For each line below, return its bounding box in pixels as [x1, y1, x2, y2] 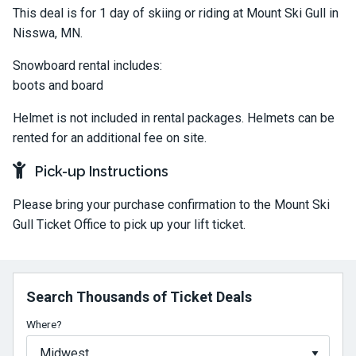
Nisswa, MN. [13, 25, 83, 41]
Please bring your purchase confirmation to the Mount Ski [13, 197, 330, 212]
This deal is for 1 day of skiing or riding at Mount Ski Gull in [13, 6, 339, 21]
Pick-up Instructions [32, 163, 168, 180]
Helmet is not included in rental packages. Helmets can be [13, 110, 335, 126]
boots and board [13, 78, 103, 93]
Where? [26, 318, 62, 331]
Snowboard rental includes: [13, 58, 162, 73]
